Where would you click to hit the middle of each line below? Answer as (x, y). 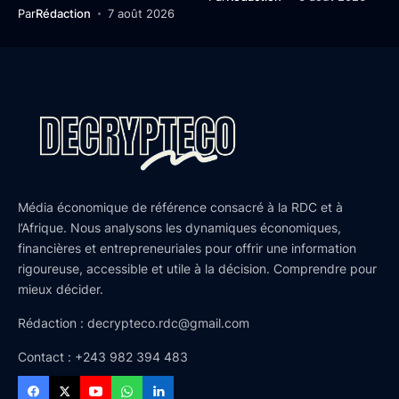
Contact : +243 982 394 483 (103, 357)
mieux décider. (61, 289)
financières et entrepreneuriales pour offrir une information (187, 248)
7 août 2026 (141, 14)
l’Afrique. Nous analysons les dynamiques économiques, (179, 228)
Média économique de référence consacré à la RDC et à (180, 208)
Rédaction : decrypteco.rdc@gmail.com (134, 323)
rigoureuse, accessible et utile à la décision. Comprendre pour (197, 269)
